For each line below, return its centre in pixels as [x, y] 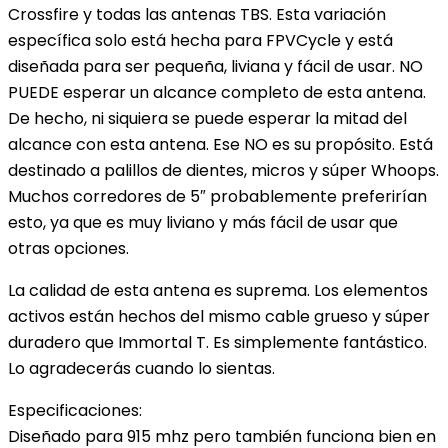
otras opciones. [68, 248]
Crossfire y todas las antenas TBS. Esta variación [197, 14]
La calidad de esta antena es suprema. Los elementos [218, 290]
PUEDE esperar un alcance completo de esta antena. [217, 92]
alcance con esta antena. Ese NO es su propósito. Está [220, 144]
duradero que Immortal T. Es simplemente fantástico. [217, 342]
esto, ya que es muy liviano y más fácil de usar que [203, 222]
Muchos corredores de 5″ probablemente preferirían [217, 196]
